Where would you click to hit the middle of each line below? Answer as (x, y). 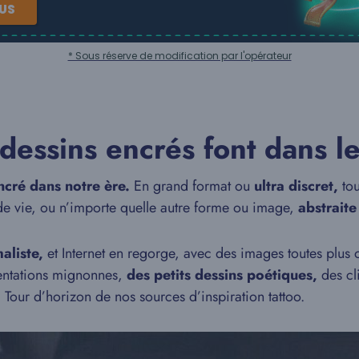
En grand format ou (192, 186)
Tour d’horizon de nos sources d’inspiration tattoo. (155, 296)
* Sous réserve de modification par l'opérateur (179, 55)
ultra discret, (296, 186)
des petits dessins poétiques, (222, 275)
